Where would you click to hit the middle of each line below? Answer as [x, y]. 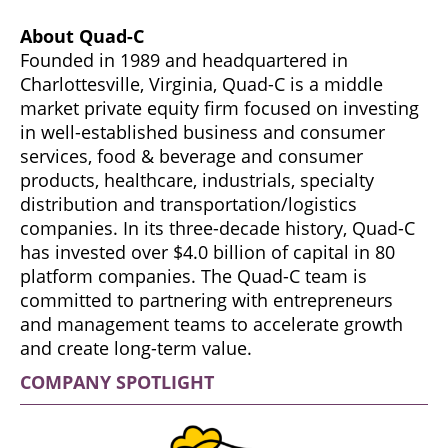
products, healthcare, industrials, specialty [197, 179]
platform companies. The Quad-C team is [193, 275]
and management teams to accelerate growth [211, 323]
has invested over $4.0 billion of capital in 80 [207, 251]
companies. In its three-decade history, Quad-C [217, 227]
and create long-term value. [136, 347]
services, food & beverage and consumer [191, 155]
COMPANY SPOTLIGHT [117, 381]
